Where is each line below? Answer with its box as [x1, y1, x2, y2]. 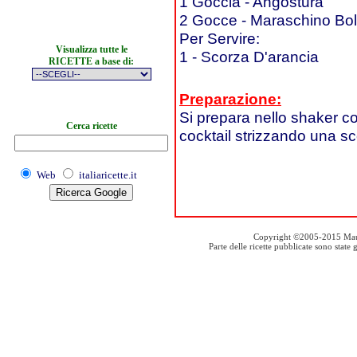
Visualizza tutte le [55, 44, 127, 55]
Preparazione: [179, 90, 281, 108]
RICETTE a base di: [49, 56, 134, 67]
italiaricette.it [79, 169, 137, 181]
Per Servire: [179, 29, 260, 47]
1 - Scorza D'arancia [179, 48, 319, 65]
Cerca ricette [65, 120, 117, 131]
